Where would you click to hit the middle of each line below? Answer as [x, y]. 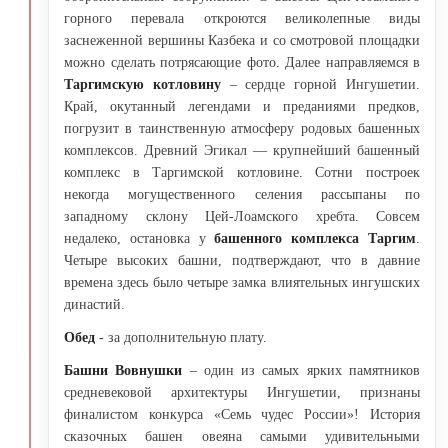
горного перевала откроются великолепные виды [242, 18]
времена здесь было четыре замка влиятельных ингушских [242, 282]
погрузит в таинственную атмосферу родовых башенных [242, 128]
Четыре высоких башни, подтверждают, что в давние [242, 260]
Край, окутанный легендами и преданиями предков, [242, 106]
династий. [94, 304]
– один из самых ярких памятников [301, 370]
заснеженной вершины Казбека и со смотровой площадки [242, 40]
